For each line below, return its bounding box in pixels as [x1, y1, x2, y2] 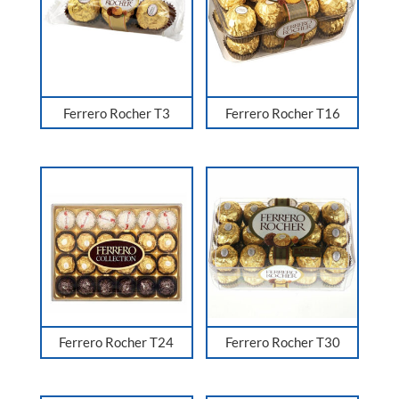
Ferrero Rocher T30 [224, 334, 340, 351]
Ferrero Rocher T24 [59, 334, 175, 351]
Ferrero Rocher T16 [224, 104, 340, 121]
